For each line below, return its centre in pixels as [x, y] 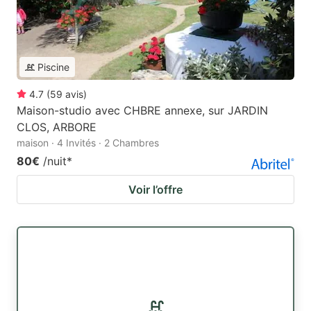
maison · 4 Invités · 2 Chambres [88, 143]
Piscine [53, 67]
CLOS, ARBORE [57, 127]
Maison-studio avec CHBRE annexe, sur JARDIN [142, 111]
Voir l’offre [155, 190]
